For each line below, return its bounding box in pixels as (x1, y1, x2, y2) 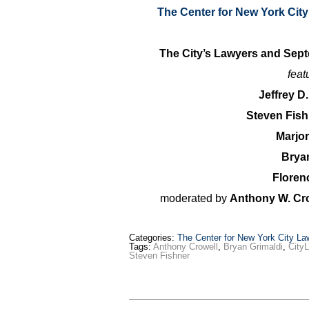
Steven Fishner (129, 250, 190, 261)
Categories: (129, 232, 177, 243)
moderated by (159, 192, 230, 204)
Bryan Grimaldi (223, 241, 283, 252)
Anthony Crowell (153, 241, 218, 252)
